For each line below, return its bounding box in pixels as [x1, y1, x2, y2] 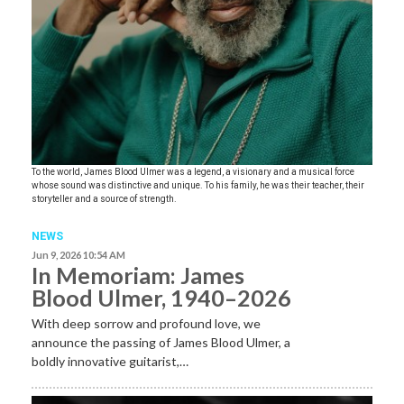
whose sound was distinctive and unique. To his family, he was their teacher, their [32, 180, 364, 191]
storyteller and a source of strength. [32, 194, 177, 205]
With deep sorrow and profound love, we [32, 315, 261, 331]
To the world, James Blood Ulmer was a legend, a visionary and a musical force [32, 167, 354, 178]
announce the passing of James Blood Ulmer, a [32, 334, 290, 350]
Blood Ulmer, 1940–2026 [32, 283, 291, 311]
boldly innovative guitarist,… [32, 353, 188, 369]
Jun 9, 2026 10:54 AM [32, 248, 125, 261]
